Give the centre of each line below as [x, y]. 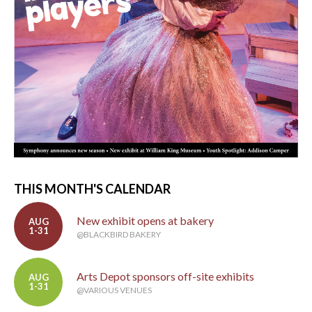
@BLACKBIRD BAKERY [119, 235]
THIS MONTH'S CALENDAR [92, 189]
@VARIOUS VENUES [114, 290]
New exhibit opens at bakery [145, 221]
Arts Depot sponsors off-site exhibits [165, 276]
